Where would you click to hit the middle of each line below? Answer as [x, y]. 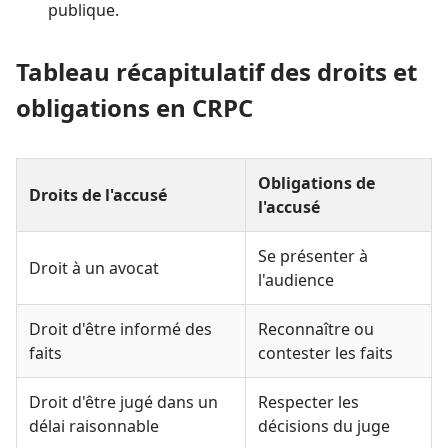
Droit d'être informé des [120, 328]
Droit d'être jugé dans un [123, 401]
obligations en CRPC [134, 107]
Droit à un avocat [94, 267]
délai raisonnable [94, 425]
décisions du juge [324, 425]
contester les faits [325, 352]
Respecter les [308, 401]
